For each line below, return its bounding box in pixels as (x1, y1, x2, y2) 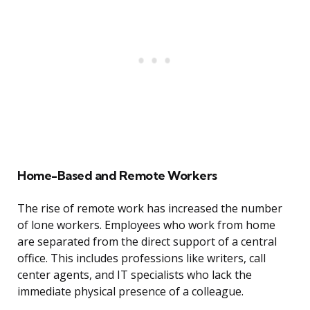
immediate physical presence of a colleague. (17, 284, 244, 300)
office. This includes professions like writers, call (17, 250, 266, 266)
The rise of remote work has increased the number (17, 201, 282, 217)
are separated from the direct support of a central (17, 234, 277, 250)
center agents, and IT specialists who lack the (17, 267, 252, 283)
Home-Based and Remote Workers (17, 167, 217, 184)
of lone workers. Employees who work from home (17, 217, 275, 233)
